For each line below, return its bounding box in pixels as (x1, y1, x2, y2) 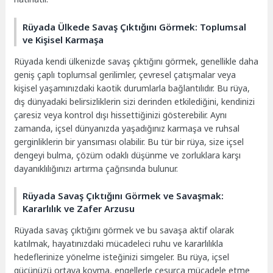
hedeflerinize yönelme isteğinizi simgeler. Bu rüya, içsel (14, 251, 230, 263)
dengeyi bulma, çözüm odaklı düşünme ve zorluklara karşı (14, 149, 241, 161)
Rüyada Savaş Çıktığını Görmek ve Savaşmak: (23, 190, 224, 202)
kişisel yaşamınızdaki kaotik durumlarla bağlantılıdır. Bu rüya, (14, 82, 250, 94)
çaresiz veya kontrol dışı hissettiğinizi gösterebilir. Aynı (14, 108, 227, 121)
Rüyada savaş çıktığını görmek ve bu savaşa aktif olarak (14, 224, 235, 236)
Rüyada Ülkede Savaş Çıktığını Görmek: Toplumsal (23, 20, 247, 33)
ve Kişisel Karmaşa (23, 33, 104, 46)
